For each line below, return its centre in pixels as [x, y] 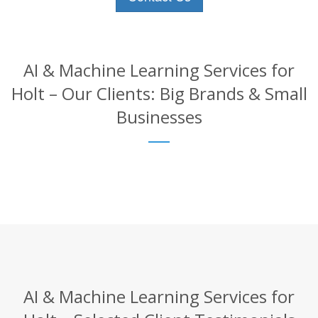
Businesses [159, 116]
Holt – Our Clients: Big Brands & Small [159, 93]
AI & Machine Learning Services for [159, 70]
